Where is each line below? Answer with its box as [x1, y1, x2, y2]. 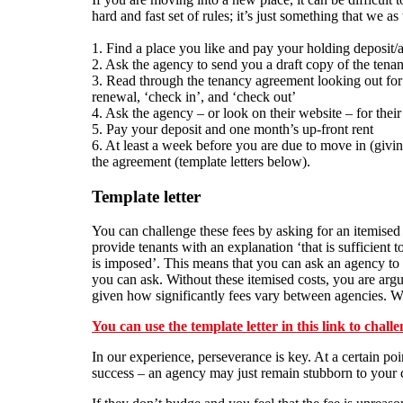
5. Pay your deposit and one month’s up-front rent [92, 121, 373, 137]
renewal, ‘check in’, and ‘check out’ [92, 88, 296, 104]
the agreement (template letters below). [92, 153, 310, 169]
